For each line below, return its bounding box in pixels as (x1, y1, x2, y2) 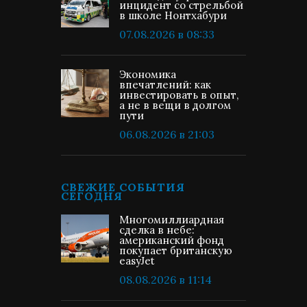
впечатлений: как (119, 78, 211, 91)
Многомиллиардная (119, 213, 224, 226)
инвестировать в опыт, (119, 88, 238, 101)
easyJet (119, 254, 155, 267)
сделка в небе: (119, 223, 195, 236)
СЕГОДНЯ (61, 189, 123, 203)
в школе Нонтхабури (119, 9, 227, 22)
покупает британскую (119, 244, 232, 257)
